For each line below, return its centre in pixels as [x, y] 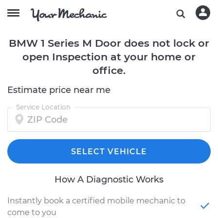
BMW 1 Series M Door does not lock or [109, 43]
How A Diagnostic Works [109, 180]
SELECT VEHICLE [109, 152]
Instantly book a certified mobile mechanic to [96, 201]
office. [109, 70]
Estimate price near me [59, 90]
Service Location [43, 107]
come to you [32, 212]
